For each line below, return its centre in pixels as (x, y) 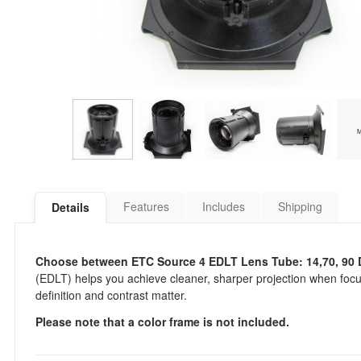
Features (146, 206)
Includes (224, 206)
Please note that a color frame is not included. (162, 322)
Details (71, 207)
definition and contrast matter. (111, 295)
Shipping (300, 206)
